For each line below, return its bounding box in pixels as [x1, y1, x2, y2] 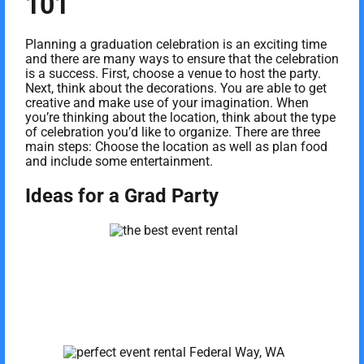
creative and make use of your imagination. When [25, 94, 309, 110]
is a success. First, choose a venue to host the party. [25, 65, 321, 81]
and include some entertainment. [25, 153, 213, 169]
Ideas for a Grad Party [25, 184, 219, 207]
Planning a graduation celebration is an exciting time [25, 36, 327, 52]
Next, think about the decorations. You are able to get [25, 80, 327, 96]
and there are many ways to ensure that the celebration [25, 50, 339, 67]
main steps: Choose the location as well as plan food [25, 138, 327, 154]
